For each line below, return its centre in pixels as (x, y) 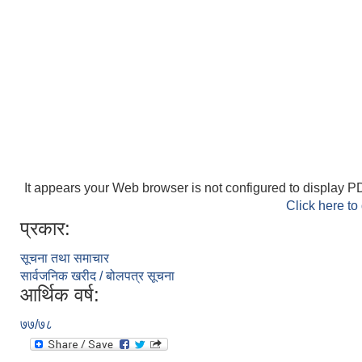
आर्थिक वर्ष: (60, 295)
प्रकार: (45, 228)
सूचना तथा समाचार (65, 258)
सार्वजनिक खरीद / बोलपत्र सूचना (97, 276)
